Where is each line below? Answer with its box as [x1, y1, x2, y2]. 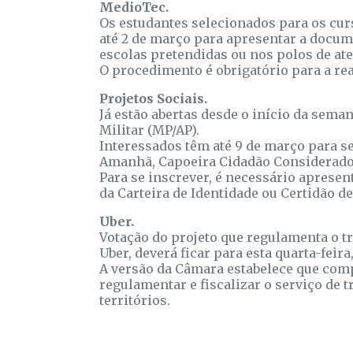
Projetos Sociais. [99, 91, 207, 107]
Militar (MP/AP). [99, 122, 199, 139]
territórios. [99, 292, 170, 309]
